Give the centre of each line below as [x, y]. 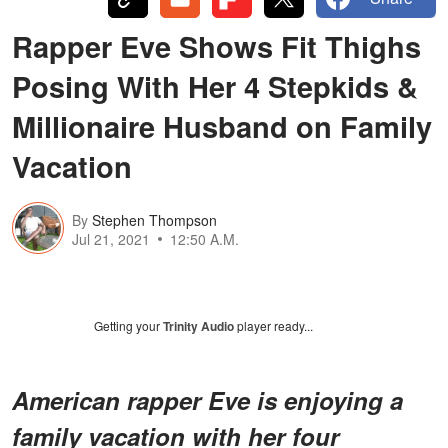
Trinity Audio [198, 325]
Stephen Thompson [154, 220]
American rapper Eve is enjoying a [207, 399]
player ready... [273, 325]
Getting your [128, 325]
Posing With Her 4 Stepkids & [215, 85]
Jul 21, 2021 [111, 239]
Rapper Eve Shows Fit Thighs [216, 45]
